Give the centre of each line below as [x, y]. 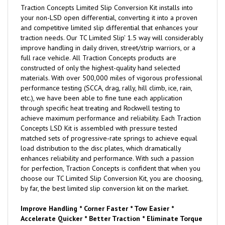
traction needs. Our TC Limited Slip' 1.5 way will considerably [112, 39]
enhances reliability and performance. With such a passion [107, 160]
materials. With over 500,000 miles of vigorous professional [111, 80]
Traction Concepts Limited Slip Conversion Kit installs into [107, 9]
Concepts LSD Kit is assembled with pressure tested [99, 130]
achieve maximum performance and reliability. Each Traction [111, 120]
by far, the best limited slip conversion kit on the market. [105, 190]
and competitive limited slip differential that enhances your [109, 29]
